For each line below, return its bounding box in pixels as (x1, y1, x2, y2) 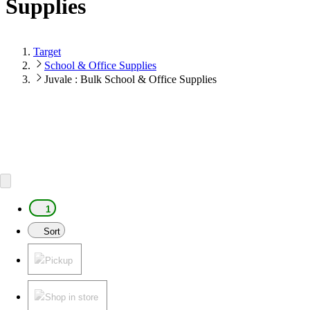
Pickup (45, 255, 73, 266)
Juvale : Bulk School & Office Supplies (44, 73, 217, 85)
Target (33, 45, 61, 57)
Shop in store (45, 291, 98, 302)
